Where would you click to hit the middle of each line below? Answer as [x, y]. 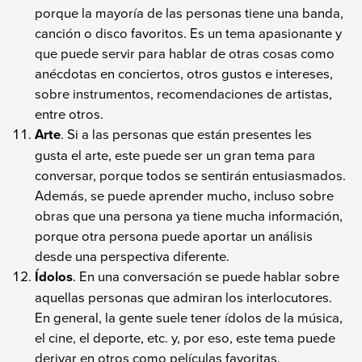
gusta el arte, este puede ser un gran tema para [175, 154]
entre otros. [69, 113]
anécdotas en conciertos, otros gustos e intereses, [184, 73]
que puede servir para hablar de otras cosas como [185, 53]
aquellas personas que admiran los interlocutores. [184, 297]
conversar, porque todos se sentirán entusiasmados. [191, 175]
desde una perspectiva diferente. [133, 255]
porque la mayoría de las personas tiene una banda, [189, 12]
